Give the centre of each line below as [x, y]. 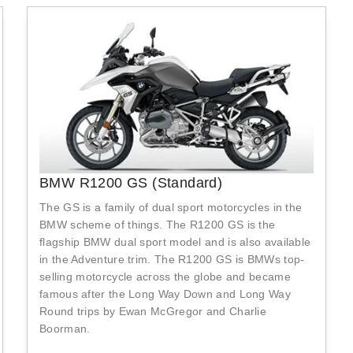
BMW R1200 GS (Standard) [131, 182]
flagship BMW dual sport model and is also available [175, 242]
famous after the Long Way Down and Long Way [165, 294]
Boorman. [65, 328]
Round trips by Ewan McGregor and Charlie [153, 311]
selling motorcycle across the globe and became [165, 276]
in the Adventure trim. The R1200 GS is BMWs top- [172, 259]
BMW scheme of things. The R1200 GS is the [158, 224]
